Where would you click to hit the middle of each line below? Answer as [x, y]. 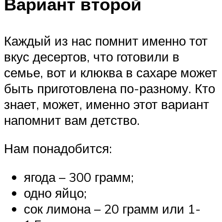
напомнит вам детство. [72, 120]
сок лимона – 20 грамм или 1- [112, 208]
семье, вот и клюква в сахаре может [111, 72]
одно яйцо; [55, 193]
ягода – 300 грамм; [79, 177]
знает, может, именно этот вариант [107, 104]
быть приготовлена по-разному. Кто [110, 88]
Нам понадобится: [58, 148]
